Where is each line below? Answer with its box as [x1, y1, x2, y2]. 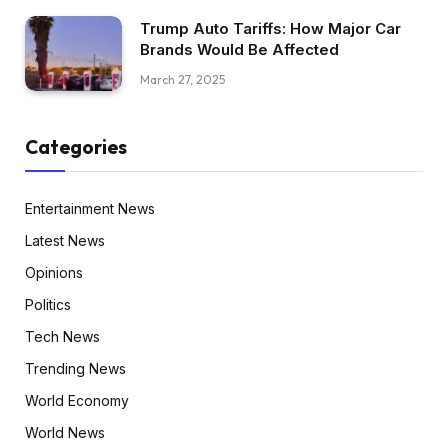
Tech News [25, 327, 100, 345]
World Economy [25, 391, 129, 409]
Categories [25, 134, 127, 159]
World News [25, 423, 105, 441]
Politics [25, 295, 71, 313]
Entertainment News [25, 199, 155, 217]
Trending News [25, 359, 126, 377]
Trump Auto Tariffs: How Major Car [140, 19, 401, 39]
